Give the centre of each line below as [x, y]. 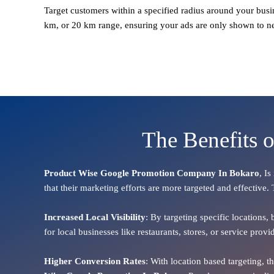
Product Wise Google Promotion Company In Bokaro [152, 173]
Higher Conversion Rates [95, 261]
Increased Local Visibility [95, 217]
